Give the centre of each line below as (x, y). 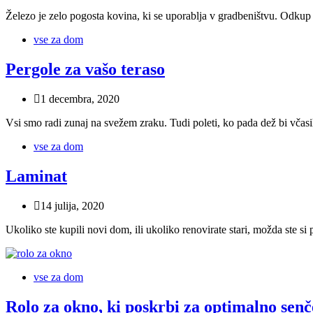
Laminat (36, 176)
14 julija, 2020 (72, 205)
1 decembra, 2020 (80, 99)
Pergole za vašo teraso (85, 69)
